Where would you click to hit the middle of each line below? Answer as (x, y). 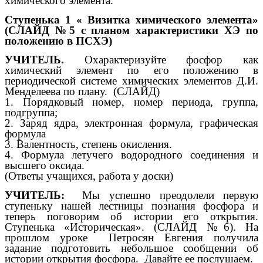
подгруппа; (31, 113)
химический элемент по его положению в (131, 70)
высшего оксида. (45, 166)
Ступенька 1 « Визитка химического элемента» (131, 19)
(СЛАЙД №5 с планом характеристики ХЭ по (131, 30)
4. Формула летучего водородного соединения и (131, 155)
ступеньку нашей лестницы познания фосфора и (131, 206)
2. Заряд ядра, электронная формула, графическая (131, 123)
